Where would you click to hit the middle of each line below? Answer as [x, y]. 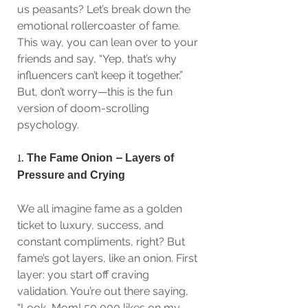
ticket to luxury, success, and [92, 225]
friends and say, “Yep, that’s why [98, 59]
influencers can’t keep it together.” [101, 75]
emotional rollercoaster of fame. [100, 26]
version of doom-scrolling [85, 108]
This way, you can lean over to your [109, 42]
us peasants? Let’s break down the [105, 9]
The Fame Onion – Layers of [102, 158]
